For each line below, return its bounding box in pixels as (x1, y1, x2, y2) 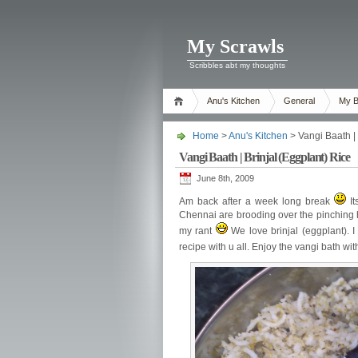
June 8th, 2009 (197, 173, 254, 183)
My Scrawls (187, 36, 284, 57)
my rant (179, 225, 216, 237)
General (284, 96, 315, 105)
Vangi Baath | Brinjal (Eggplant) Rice (179, 150, 350, 164)
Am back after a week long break (179, 196, 334, 207)
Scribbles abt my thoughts (189, 61, 285, 70)
